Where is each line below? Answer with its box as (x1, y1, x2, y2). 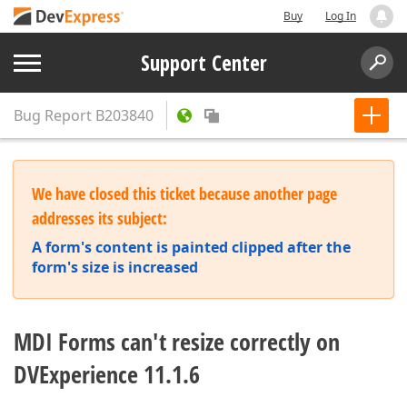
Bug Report (14, 105, 92, 125)
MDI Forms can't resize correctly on (14, 325, 340, 358)
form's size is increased (32, 257, 198, 277)
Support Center (140, 48, 267, 77)
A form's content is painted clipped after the (32, 237, 351, 257)
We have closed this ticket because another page (32, 183, 337, 204)
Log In (325, 8, 356, 24)
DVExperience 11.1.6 (14, 358, 200, 391)
